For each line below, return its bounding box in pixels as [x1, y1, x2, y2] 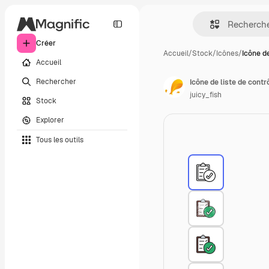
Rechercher [36, 76, 76, 86]
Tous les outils [36, 134, 83, 145]
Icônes [216, 49, 238, 58]
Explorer [36, 115, 64, 125]
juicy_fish [190, 90, 222, 100]
